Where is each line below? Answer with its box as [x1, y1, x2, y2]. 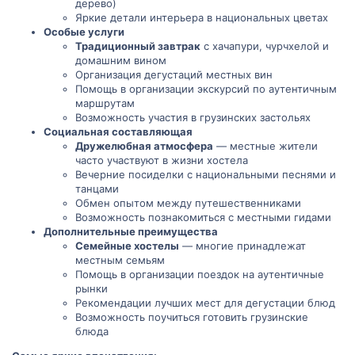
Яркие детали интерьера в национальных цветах [75, 11, 328, 25]
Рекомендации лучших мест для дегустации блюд [75, 296, 335, 310]
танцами [75, 182, 119, 196]
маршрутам [75, 97, 135, 110]
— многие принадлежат [179, 239, 306, 253]
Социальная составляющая [44, 125, 193, 139]
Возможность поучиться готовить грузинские [75, 311, 308, 324]
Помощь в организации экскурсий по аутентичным [75, 82, 337, 96]
